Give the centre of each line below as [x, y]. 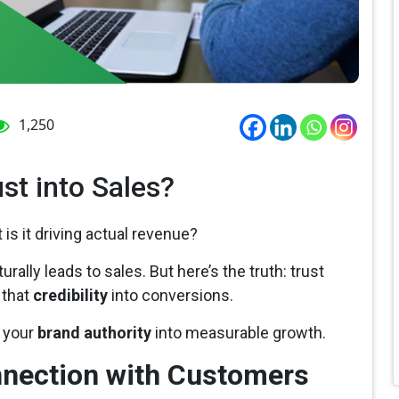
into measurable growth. [239, 333]
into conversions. [171, 296]
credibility [71, 296]
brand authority [95, 333]
